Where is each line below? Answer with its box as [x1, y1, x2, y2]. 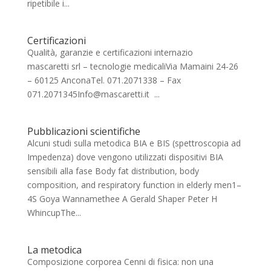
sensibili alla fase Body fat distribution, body [27, 165, 199, 177]
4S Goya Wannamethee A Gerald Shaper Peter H [27, 193, 217, 204]
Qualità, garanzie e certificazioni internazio [27, 47, 239, 58]
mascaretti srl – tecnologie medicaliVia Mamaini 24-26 [27, 60, 238, 72]
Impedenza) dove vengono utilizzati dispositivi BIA [27, 151, 223, 163]
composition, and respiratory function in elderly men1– [27, 179, 241, 191]
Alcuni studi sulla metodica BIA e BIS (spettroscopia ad [27, 137, 241, 149]
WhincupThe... [27, 207, 81, 218]
